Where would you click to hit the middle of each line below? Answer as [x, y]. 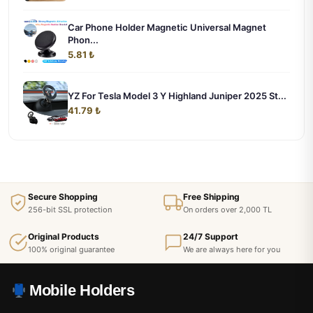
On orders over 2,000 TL [227, 209]
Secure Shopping [63, 196]
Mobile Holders [82, 290]
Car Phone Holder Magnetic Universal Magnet [167, 27]
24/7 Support [211, 236]
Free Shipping [211, 196]
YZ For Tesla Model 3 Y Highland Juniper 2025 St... [177, 95]
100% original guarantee [71, 249]
